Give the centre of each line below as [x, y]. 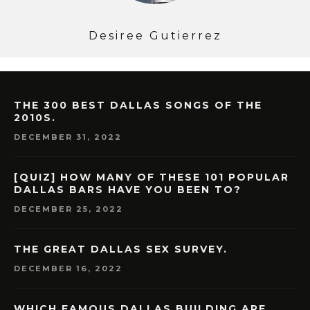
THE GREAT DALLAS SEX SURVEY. [121, 249]
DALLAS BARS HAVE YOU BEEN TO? [128, 190]
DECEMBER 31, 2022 [68, 137]
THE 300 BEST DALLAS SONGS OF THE [138, 106]
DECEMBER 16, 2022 [68, 269]
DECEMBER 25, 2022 [69, 209]
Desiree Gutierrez [155, 36]
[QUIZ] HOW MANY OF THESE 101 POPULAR [152, 177]
